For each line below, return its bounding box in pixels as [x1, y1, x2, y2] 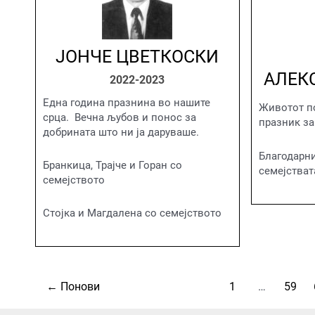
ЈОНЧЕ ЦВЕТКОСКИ [56, 46, 219, 67]
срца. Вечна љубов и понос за [43, 110, 196, 124]
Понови [57, 280, 100, 294]
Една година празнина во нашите [43, 96, 210, 109]
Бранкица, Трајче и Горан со [43, 158, 182, 172]
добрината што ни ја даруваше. [43, 125, 199, 139]
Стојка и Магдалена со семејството [43, 207, 221, 219]
